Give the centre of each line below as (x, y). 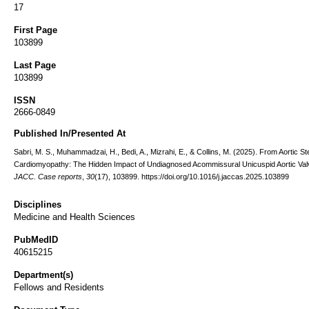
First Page (36, 30)
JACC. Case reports (48, 177)
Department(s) (43, 275)
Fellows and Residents (59, 287)
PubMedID (36, 240)
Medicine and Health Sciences (74, 217)
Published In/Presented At (70, 133)
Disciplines (38, 205)
